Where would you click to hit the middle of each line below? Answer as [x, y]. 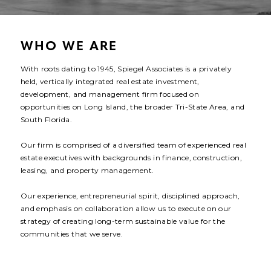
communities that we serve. [72, 234]
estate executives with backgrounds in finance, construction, [131, 158]
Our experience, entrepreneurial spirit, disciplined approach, [130, 196]
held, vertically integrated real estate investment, [110, 81]
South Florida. [46, 119]
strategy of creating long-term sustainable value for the [123, 221]
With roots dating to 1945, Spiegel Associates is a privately [126, 69]
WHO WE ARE [69, 47]
